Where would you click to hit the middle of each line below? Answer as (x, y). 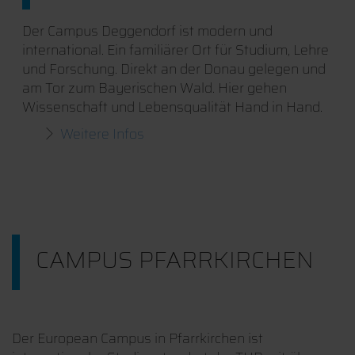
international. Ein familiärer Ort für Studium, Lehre (175, 50)
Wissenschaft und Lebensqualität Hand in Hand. (172, 107)
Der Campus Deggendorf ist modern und (147, 31)
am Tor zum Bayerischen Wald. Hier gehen (154, 88)
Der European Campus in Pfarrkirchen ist (137, 339)
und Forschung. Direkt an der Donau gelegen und (174, 69)
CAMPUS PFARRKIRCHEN (175, 260)
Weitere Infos (102, 134)
